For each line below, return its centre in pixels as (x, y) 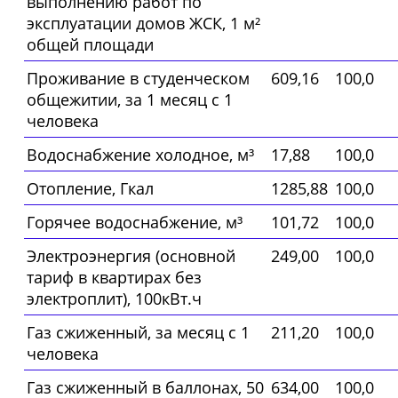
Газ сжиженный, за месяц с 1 (138, 333)
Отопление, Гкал (90, 189)
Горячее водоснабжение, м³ (135, 223)
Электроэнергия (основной (131, 256)
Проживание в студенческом (138, 79)
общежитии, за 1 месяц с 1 (130, 100)
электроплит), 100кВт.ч (114, 299)
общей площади (90, 45)
